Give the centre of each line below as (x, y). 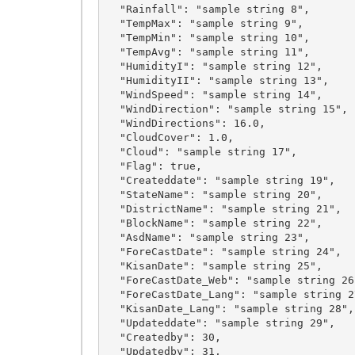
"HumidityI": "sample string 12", (113, 66)
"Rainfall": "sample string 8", (113, 9)
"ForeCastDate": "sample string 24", (113, 251)
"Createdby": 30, (113, 337)
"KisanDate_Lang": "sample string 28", (113, 308)
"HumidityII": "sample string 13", (113, 80)
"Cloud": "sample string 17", (113, 151)
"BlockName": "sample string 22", (113, 223)
